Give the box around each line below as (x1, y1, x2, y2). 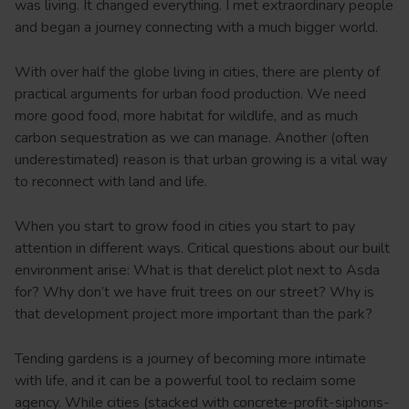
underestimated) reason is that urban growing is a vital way (15, 150, 387, 171)
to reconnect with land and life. (15, 172, 207, 193)
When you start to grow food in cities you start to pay (15, 216, 355, 237)
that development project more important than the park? (15, 304, 376, 325)
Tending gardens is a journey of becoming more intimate (15, 349, 366, 370)
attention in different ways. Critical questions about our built (15, 238, 390, 259)
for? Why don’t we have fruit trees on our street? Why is (15, 282, 374, 303)
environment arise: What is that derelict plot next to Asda (15, 260, 380, 281)
